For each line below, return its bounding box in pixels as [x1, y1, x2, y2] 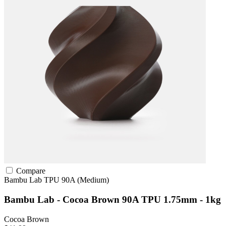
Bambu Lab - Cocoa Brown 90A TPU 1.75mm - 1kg [4, 194, 221, 205]
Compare [14, 166, 45, 176]
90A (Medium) [62, 176, 109, 185]
